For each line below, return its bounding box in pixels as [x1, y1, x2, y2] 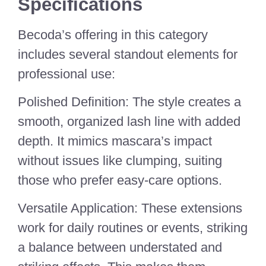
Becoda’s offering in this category [18, 27, 208, 42]
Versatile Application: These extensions [18, 201, 242, 216]
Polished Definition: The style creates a [18, 94, 241, 109]
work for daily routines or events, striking [18, 220, 248, 236]
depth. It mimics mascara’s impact [18, 133, 212, 148]
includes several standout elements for [18, 46, 237, 62]
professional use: [18, 66, 115, 81]
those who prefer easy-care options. [18, 172, 222, 188]
